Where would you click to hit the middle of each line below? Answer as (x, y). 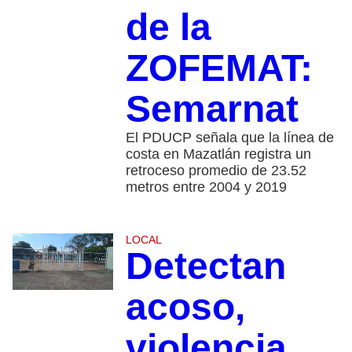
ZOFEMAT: (219, 68)
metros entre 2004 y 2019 (206, 187)
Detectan (205, 266)
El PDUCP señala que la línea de (229, 138)
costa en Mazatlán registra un (218, 154)
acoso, (185, 307)
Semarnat (212, 109)
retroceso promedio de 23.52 (216, 171)
